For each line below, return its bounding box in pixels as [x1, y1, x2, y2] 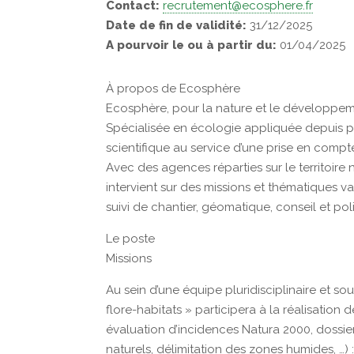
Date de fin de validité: [106, 18, 247, 32]
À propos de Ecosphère [106, 81, 241, 96]
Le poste [106, 232, 156, 246]
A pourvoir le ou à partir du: [106, 38, 277, 52]
